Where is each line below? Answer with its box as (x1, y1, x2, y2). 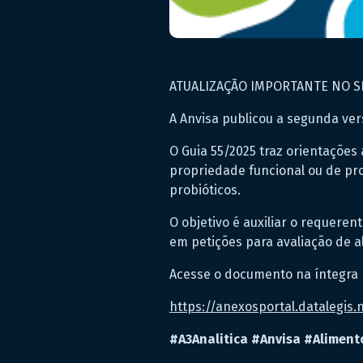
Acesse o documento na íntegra (169, 267, 361, 283)
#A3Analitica (169, 331, 248, 348)
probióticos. (169, 182, 241, 199)
